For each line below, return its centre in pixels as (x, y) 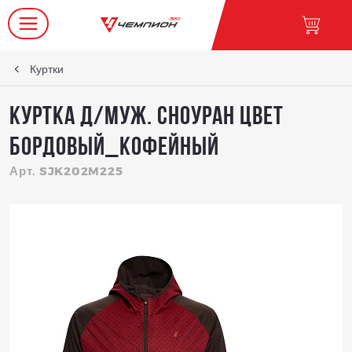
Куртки (47, 69)
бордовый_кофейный (114, 148)
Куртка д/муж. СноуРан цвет (147, 117)
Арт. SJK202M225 (66, 170)
